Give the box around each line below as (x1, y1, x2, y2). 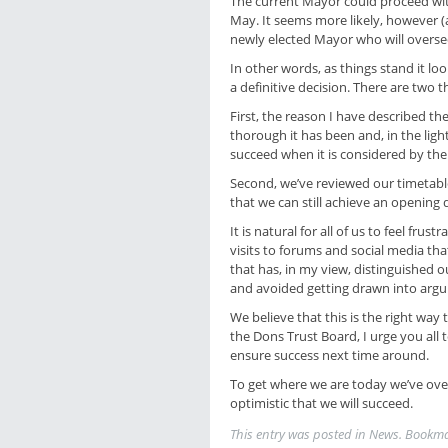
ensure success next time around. (230, 346, 429, 364)
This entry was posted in (230, 425, 369, 443)
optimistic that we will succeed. (230, 394, 413, 412)
